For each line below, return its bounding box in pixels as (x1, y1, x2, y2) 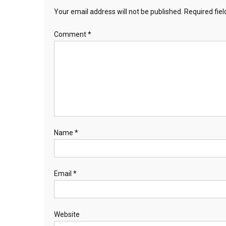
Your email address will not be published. (54, 8, 183, 16)
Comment (54, 30, 88, 39)
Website (54, 210, 80, 219)
